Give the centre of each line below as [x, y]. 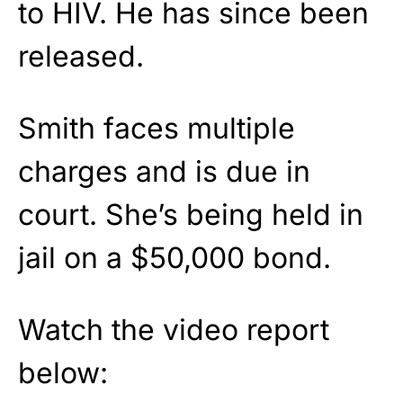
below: [63, 372]
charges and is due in [164, 171]
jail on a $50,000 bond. [175, 257]
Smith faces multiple [157, 128]
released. [81, 56]
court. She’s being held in [191, 214]
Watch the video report [174, 329]
